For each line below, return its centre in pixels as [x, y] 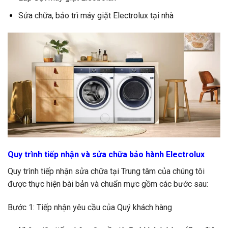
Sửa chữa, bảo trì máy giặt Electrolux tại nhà [96, 16]
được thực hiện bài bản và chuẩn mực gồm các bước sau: [108, 184]
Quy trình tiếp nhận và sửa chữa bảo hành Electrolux [107, 154]
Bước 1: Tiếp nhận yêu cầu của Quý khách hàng [90, 207]
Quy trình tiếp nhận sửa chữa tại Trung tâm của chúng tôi [106, 171]
